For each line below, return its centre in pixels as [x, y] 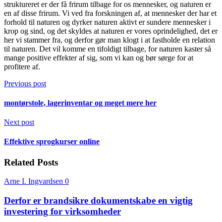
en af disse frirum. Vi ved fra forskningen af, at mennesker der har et [110, 13]
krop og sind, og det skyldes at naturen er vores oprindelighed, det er [111, 31]
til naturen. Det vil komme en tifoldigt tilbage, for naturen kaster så [108, 49]
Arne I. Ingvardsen [34, 181]
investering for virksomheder [62, 212]
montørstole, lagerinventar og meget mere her [80, 103]
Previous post [25, 83]
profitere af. [22, 66]
